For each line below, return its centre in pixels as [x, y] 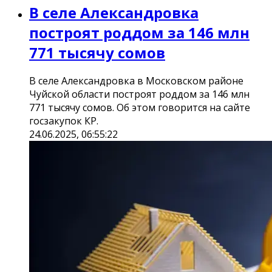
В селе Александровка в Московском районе [136, 81]
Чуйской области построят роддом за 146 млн [139, 94]
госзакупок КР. [64, 121]
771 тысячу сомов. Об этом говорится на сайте [140, 108]
